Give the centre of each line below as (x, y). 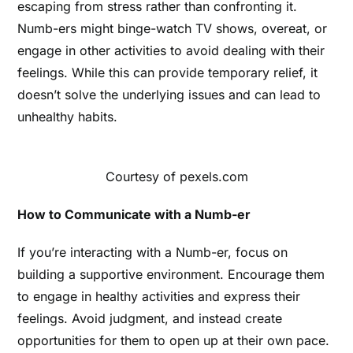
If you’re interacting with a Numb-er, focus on (153, 253)
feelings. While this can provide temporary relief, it (168, 73)
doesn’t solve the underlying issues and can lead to (169, 95)
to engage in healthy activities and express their (159, 297)
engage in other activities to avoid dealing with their (171, 51)
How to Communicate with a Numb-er (134, 215)
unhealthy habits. (68, 117)
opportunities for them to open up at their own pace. (174, 341)
